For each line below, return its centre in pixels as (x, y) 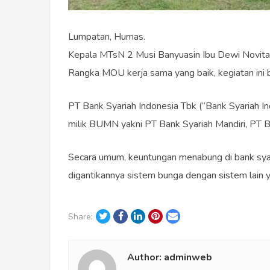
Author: (146, 258)
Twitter (122, 216)
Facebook (143, 216)
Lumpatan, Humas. (107, 37)
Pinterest (179, 216)
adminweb (188, 258)
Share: (80, 217)
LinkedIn (159, 216)
